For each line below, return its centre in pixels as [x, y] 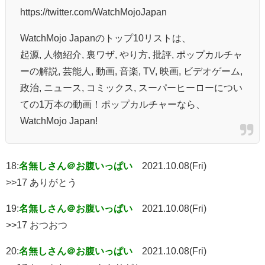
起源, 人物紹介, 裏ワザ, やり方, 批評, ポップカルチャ [131, 54]
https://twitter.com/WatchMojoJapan [93, 12]
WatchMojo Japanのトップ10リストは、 [106, 38]
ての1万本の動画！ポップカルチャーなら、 [113, 104]
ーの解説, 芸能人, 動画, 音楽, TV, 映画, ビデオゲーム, [131, 71]
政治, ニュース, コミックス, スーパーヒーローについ [131, 87]
